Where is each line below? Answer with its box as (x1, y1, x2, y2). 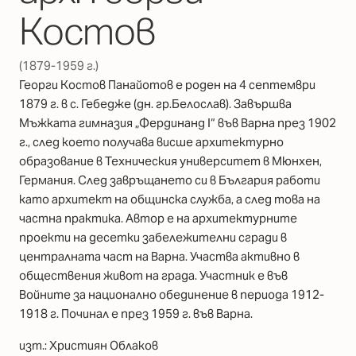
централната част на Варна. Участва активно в (19, 249, 300, 265)
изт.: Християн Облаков (19, 337, 158, 353)
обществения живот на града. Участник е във (19, 268, 288, 284)
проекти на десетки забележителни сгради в (19, 230, 287, 246)
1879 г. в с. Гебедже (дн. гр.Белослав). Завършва (19, 96, 292, 112)
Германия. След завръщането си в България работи (19, 172, 320, 188)
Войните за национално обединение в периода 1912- (19, 287, 324, 303)
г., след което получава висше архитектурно (19, 134, 284, 150)
